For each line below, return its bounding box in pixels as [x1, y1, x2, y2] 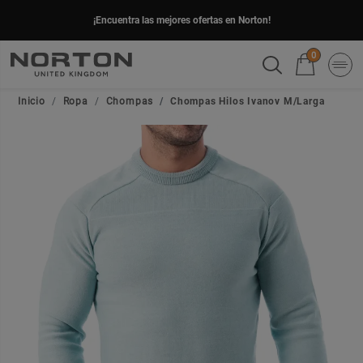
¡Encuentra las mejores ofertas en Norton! [92, 15, 271, 26]
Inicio [18, 95, 45, 107]
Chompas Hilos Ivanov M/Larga [170, 95, 325, 107]
